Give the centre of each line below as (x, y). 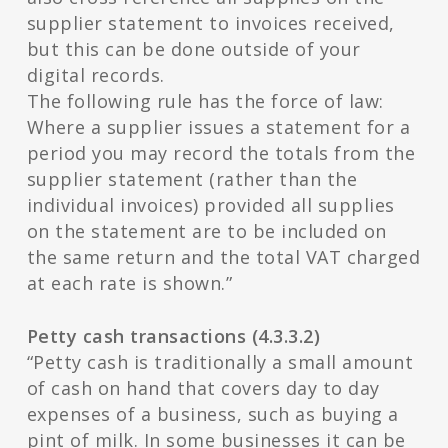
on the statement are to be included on (206, 231)
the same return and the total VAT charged (223, 257)
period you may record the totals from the (221, 153)
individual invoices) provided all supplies (210, 205)
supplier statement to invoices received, (210, 23)
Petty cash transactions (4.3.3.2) (173, 336)
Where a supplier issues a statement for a (218, 127)
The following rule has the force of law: (205, 101)
